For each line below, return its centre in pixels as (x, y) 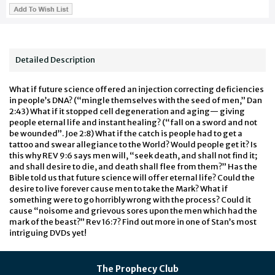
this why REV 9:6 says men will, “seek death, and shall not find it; (133, 156)
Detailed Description (55, 60)
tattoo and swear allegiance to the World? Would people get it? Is (133, 145)
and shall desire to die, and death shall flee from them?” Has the (133, 167)
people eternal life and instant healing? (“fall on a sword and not (133, 122)
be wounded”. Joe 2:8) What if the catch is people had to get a (126, 134)
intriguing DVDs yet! (48, 233)
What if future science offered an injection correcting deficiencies (137, 89)
